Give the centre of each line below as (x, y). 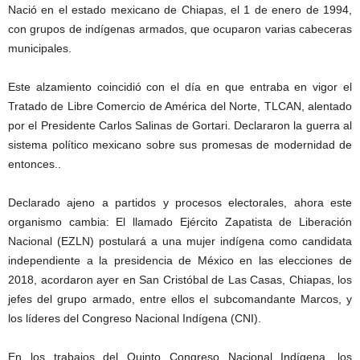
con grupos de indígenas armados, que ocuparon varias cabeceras (180, 29)
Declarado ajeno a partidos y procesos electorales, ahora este (180, 203)
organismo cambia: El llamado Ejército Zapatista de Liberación (180, 222)
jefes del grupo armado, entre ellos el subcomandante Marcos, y (180, 299)
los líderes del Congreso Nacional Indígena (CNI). (135, 319)
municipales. (40, 49)
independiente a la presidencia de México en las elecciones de (180, 261)
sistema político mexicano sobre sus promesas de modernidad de (180, 145)
